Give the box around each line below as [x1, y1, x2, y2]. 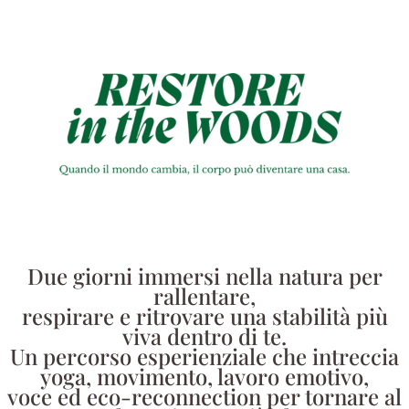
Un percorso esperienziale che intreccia [10, 341, 399, 371]
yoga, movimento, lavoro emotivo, [40, 362, 369, 391]
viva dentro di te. [122, 321, 287, 351]
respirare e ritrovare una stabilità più [21, 301, 388, 330]
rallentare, [153, 281, 256, 310]
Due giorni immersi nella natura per [26, 261, 383, 290]
